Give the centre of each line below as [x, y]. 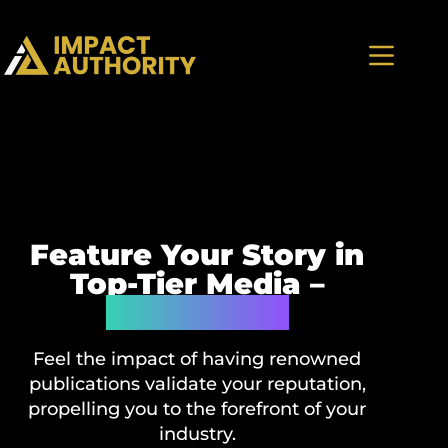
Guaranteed [197, 312]
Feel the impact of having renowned [197, 359]
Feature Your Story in [197, 254]
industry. [197, 434]
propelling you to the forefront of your [197, 409]
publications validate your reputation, [197, 384]
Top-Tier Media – [197, 283]
